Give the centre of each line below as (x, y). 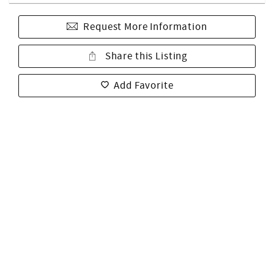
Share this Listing (145, 56)
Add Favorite (144, 86)
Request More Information (145, 27)
